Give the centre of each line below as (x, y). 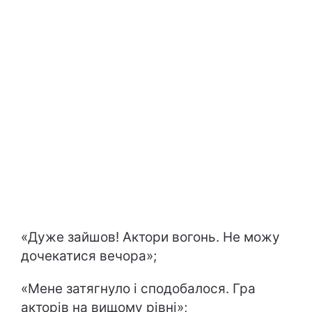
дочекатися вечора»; (89, 256)
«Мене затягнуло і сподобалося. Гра (138, 289)
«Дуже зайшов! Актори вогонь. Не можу (150, 237)
